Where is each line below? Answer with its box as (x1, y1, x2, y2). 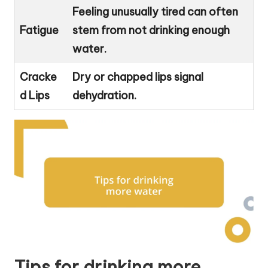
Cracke (20, 69, 57, 84)
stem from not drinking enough (72, 23, 230, 37)
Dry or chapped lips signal (72, 69, 203, 84)
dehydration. (72, 88, 136, 102)
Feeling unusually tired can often (72, 4, 238, 19)
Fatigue (20, 23, 59, 37)
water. (72, 41, 106, 56)
